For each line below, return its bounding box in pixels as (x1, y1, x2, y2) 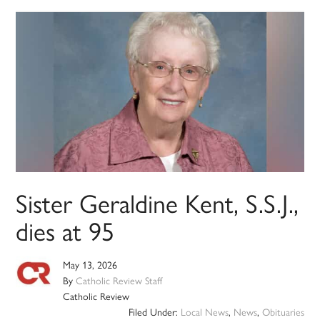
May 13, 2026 (63, 257, 118, 272)
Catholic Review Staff (76, 273, 163, 288)
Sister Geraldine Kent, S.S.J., (16, 184, 299, 221)
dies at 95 (16, 211, 115, 249)
